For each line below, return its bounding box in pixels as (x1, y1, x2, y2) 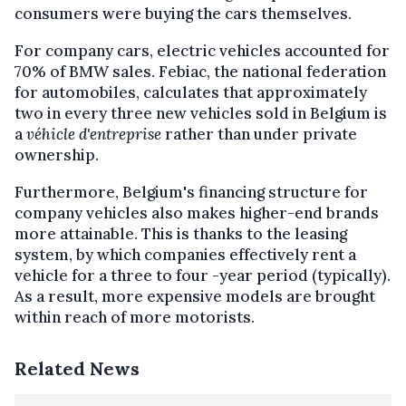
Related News (14, 356, 140, 380)
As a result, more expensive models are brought (14, 285, 375, 306)
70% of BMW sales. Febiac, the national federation (14, 61, 386, 82)
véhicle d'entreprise (26, 123, 161, 144)
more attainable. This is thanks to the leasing (14, 223, 347, 244)
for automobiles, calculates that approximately (14, 82, 367, 102)
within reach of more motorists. (14, 306, 255, 327)
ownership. (14, 144, 99, 165)
